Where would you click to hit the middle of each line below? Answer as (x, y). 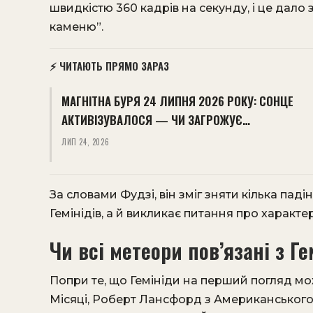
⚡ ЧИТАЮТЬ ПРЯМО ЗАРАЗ (109, 66)
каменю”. (77, 27)
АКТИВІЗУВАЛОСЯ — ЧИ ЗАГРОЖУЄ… (156, 120)
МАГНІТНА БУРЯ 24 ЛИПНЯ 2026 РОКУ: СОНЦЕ (177, 101)
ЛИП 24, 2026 (86, 142)
